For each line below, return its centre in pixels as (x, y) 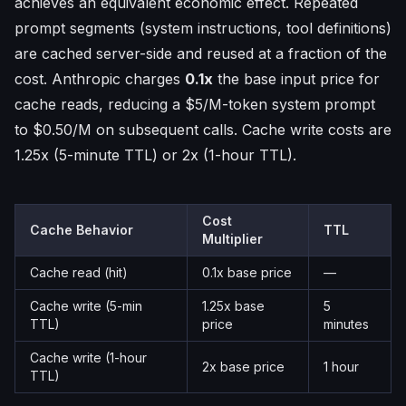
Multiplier (232, 239)
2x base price (243, 367)
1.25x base (233, 306)
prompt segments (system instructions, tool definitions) (203, 28)
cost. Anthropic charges (100, 79)
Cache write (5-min (86, 306)
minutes (346, 324)
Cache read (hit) (79, 272)
